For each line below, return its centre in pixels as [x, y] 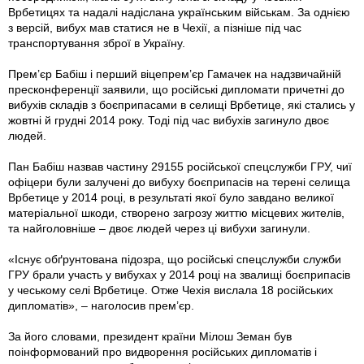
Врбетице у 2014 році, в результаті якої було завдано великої [171, 197]
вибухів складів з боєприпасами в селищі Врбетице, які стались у [182, 104]
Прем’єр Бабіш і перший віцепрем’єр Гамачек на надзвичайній [175, 74]
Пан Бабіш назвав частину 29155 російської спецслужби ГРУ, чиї [180, 166]
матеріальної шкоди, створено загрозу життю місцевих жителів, [176, 212]
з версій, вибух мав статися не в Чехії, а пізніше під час [155, 27]
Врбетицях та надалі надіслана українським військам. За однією [179, 12]
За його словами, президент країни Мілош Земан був [150, 336]
